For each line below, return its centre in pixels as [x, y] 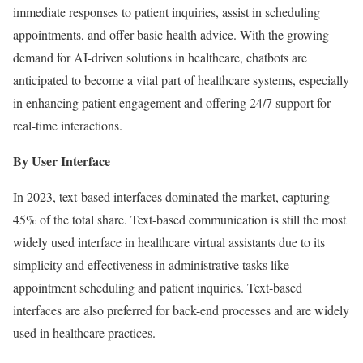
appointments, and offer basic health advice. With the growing [171, 35]
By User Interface [62, 161]
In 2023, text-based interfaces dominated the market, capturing [171, 197]
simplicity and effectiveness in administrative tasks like [151, 265]
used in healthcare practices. [84, 333]
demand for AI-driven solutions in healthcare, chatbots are [160, 58]
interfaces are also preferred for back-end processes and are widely [181, 310]
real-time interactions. [68, 126]
